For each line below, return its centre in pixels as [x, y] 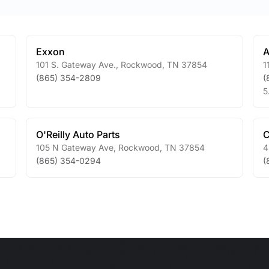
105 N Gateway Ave [74, 147]
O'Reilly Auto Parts [78, 134]
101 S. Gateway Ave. [76, 65]
